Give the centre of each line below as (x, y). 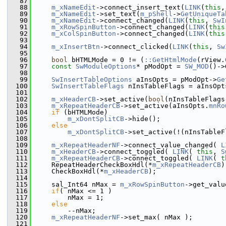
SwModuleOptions (106, 66)
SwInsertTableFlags (88, 86)
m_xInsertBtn (76, 47)
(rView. (211, 60)
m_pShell (156, 14)
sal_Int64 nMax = (78, 184)
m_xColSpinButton (84, 34)
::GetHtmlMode (171, 60)
